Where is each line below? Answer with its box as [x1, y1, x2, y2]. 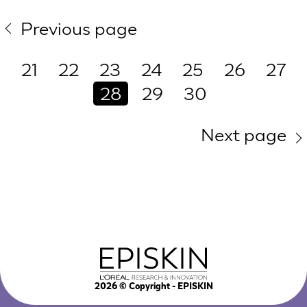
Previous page [21, 17, 137, 38]
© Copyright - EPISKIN [116, 283, 213, 292]
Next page [201, 123, 286, 145]
